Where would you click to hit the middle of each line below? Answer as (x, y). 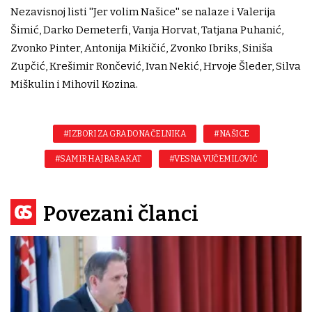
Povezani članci (121, 214)
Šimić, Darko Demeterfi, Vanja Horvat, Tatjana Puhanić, (147, 30)
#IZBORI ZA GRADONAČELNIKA (124, 134)
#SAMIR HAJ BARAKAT (98, 159)
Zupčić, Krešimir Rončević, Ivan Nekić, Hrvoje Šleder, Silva (156, 67)
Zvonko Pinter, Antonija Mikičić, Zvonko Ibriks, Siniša (142, 48)
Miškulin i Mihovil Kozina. (74, 85)
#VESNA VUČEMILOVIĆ (213, 159)
